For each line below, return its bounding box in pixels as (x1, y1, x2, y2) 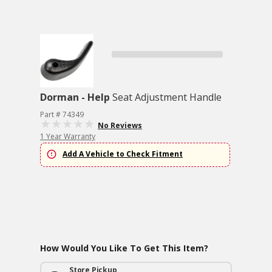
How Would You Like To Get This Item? (40, 242, 208, 254)
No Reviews (98, 120, 142, 131)
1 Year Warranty (40, 131, 95, 141)
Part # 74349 (40, 109, 84, 120)
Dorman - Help (40, 90, 110, 104)
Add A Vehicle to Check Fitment (63, 149, 183, 160)
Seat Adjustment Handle (112, 90, 222, 104)
